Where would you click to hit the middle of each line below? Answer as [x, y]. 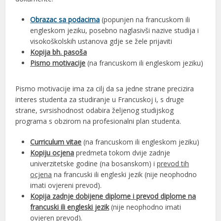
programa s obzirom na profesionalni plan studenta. [98, 121]
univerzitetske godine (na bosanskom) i [94, 164]
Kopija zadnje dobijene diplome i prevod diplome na [113, 196]
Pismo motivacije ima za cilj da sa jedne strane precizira [105, 89]
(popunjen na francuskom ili [146, 20]
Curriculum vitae [56, 142]
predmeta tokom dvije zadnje [123, 153]
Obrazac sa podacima [65, 20]
